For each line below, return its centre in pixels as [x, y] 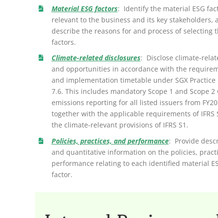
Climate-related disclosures [96, 58]
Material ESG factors [84, 8]
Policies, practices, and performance [110, 141]
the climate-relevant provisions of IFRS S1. [120, 125]
